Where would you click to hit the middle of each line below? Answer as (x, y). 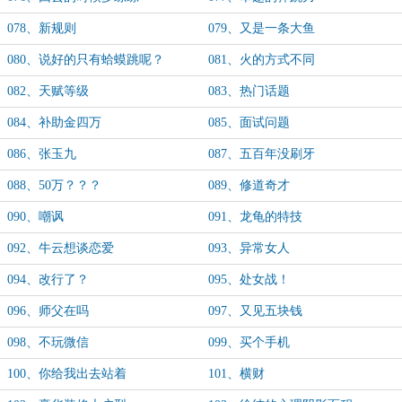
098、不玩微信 (48, 342)
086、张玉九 (42, 154)
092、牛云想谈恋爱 (61, 248)
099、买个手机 (249, 342)
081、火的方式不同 (262, 60)
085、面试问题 (249, 122)
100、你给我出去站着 (67, 374)
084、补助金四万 (54, 122)
